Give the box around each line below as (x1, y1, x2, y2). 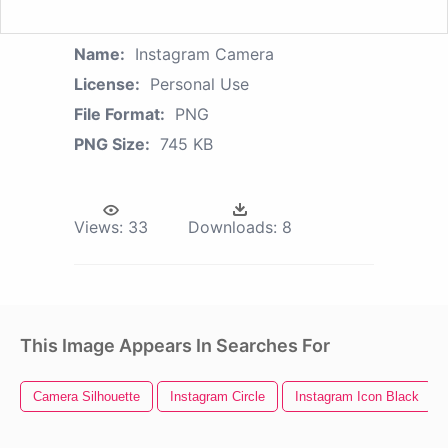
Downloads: (188, 217, 277, 238)
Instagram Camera (135, 44, 274, 65)
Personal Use (150, 74, 249, 95)
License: (74, 74, 140, 95)
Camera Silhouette (33, 389, 140, 405)
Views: (74, 217, 123, 238)
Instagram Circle (170, 389, 265, 405)
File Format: (74, 104, 165, 125)
